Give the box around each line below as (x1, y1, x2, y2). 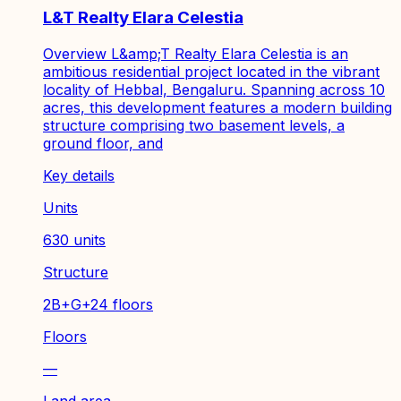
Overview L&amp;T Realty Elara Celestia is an (43, 44, 348, 63)
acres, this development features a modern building (43, 98, 392, 116)
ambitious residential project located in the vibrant (43, 62, 380, 81)
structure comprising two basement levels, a (43, 115, 345, 134)
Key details (43, 166, 115, 184)
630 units (43, 230, 106, 249)
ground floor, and (43, 133, 163, 152)
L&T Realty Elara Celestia (43, 6, 243, 28)
